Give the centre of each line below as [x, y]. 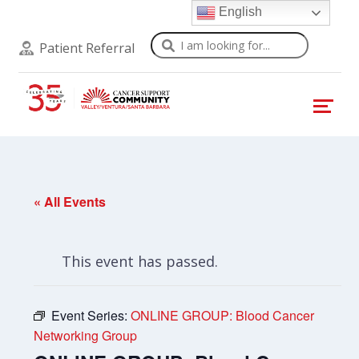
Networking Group [86, 335]
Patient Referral [87, 48]
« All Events [70, 202]
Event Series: [91, 315]
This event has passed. [140, 261]
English [239, 12]
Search [173, 42]
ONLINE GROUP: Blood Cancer [223, 315]
